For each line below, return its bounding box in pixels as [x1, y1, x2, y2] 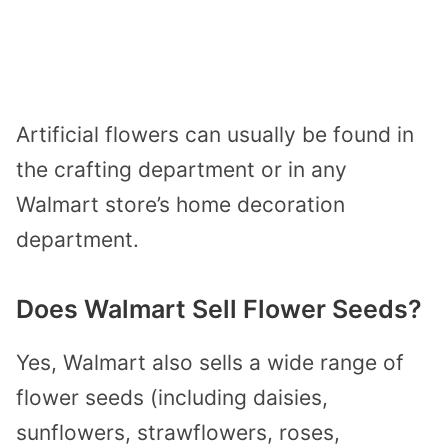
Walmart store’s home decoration [16, 191, 345, 217]
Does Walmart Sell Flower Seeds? [16, 293, 422, 324]
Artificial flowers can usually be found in [16, 121, 414, 147]
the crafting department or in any [16, 156, 347, 182]
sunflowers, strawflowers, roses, [16, 419, 340, 445]
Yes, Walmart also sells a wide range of [16, 349, 404, 375]
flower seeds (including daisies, [16, 384, 328, 410]
